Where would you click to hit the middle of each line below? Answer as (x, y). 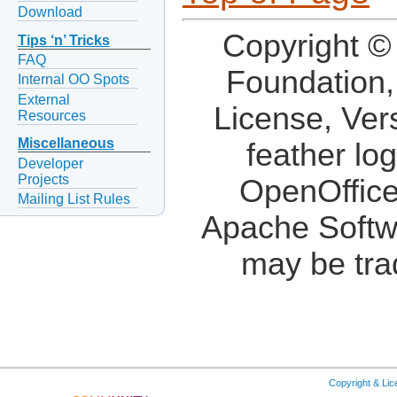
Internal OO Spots (74, 80)
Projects (43, 179)
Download (50, 12)
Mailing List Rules (74, 198)
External (44, 99)
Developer (51, 163)
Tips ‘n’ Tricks (64, 41)
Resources (52, 115)
